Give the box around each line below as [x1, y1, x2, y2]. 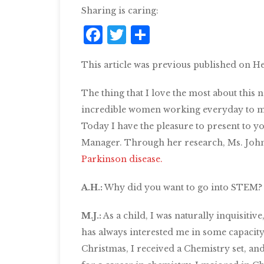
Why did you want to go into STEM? [103, 182, 262, 193]
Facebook [103, 23, 197, 47]
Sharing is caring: [81, 5, 159, 16]
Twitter [126, 23, 197, 47]
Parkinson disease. [81, 154, 163, 164]
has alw [81, 227, 113, 237]
